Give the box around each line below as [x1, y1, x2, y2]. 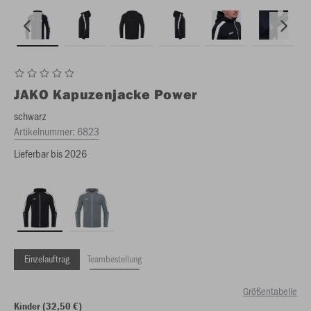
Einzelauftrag [24, 252, 69, 265]
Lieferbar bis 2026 [14, 146, 87, 160]
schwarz [14, 108, 46, 123]
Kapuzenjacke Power [53, 85, 198, 103]
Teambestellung [87, 252, 142, 265]
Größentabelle [243, 284, 297, 298]
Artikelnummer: [14, 124, 77, 138]
